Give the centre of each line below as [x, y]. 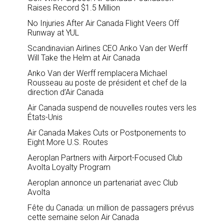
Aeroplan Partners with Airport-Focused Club [105, 157]
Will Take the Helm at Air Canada [84, 57]
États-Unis [45, 117]
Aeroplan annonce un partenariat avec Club [103, 182]
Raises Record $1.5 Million [74, 7]
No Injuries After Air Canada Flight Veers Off [103, 23]
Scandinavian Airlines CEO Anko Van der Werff [107, 48]
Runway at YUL [53, 32]
